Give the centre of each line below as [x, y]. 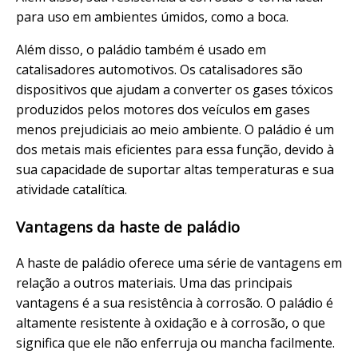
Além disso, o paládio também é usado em [141, 50]
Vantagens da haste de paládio [128, 227]
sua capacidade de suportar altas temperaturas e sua [175, 170]
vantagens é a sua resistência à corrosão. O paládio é [175, 302]
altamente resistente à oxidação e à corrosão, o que [171, 322]
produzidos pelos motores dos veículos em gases [163, 110]
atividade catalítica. [72, 190]
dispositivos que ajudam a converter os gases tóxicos [175, 90]
